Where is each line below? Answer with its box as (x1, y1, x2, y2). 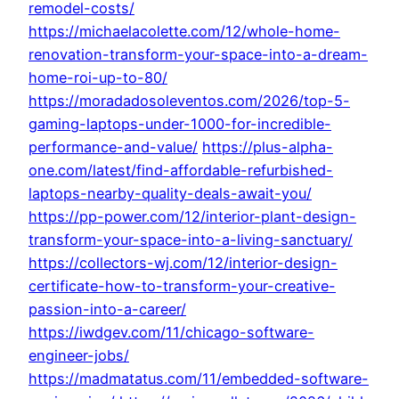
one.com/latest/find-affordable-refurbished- (28, 161, 333, 180)
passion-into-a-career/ (28, 300, 186, 319)
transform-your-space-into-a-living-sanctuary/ (28, 231, 353, 249)
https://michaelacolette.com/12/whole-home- (28, 22, 340, 41)
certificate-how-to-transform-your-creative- (28, 277, 336, 296)
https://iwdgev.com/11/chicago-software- (28, 323, 314, 342)
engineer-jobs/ (28, 346, 129, 365)
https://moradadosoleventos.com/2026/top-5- (28, 92, 350, 110)
